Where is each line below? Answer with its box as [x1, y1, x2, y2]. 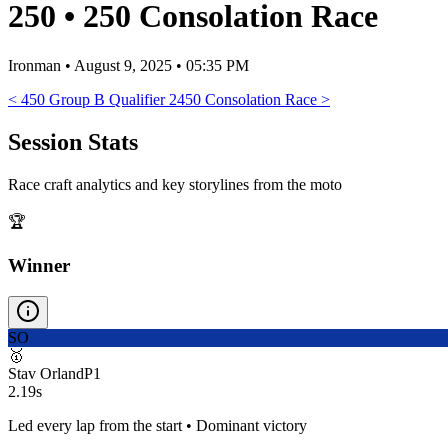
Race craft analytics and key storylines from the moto [8, 175, 342, 193]
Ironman [8, 56, 61, 74]
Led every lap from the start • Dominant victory [8, 416, 307, 434]
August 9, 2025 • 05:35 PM [74, 56, 249, 74]
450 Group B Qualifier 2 [21, 90, 177, 108]
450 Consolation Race [177, 90, 317, 108]
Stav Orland [8, 364, 84, 382]
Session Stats [8, 128, 138, 155]
